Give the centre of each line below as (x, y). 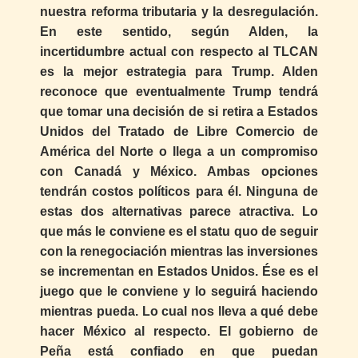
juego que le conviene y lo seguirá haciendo (179, 291)
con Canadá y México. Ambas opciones (179, 171)
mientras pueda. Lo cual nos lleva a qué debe (179, 311)
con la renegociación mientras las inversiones (179, 251)
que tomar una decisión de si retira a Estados (179, 111)
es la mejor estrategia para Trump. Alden (179, 71)
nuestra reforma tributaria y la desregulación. (179, 11)
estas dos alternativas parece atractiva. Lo (179, 211)
